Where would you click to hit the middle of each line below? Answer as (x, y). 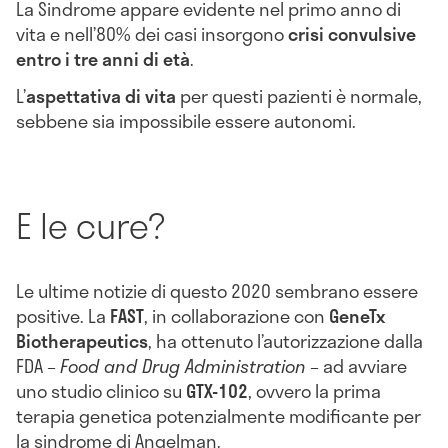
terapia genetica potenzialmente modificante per (218, 415)
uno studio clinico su (101, 390)
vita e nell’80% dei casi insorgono (152, 33)
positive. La (63, 315)
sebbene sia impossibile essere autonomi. (186, 121)
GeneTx (357, 315)
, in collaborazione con (236, 315)
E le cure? (90, 225)
